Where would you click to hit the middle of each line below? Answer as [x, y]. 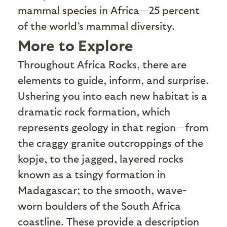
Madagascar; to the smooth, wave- [102, 190]
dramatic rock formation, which [94, 111]
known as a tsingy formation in [92, 174]
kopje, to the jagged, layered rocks [101, 158]
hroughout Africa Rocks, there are [105, 64]
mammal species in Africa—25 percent [109, 10]
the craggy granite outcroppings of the [110, 142]
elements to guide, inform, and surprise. [113, 80]
